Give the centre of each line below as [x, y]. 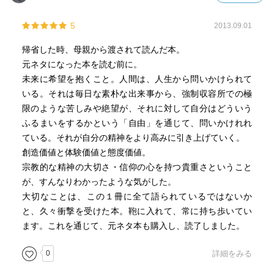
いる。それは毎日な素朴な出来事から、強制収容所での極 [137, 94]
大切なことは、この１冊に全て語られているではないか [137, 196]
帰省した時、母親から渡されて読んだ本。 [103, 50]
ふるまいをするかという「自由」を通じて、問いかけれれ [137, 123]
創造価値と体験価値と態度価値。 [86, 152]
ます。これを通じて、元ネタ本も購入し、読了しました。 [133, 226]
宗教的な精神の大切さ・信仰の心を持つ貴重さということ [137, 167]
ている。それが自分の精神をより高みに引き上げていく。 [133, 138]
